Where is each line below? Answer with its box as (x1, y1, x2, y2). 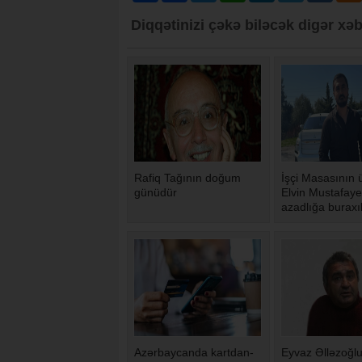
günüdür (134, 186, 177, 200)
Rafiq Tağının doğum (134, 171, 241, 185)
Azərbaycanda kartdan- (134, 346, 254, 360)
